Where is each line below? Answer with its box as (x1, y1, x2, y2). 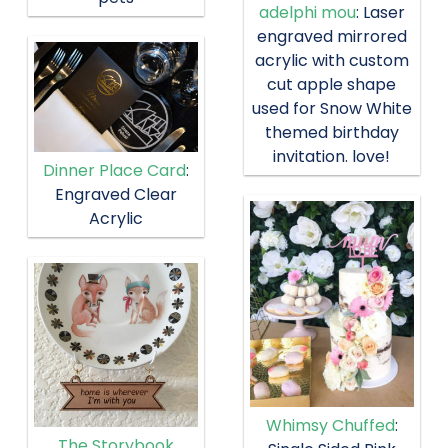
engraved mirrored (256, 25, 407, 49)
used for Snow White (251, 97, 412, 121)
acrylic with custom (254, 49, 409, 73)
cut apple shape (267, 73, 397, 97)
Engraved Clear (55, 182, 178, 206)
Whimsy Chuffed (265, 413, 395, 437)
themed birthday (264, 121, 399, 145)
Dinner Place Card (43, 158, 187, 182)
